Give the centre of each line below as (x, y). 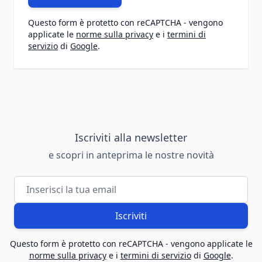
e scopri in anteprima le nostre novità (131, 155)
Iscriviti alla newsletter (131, 137)
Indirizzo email (46, 182)
